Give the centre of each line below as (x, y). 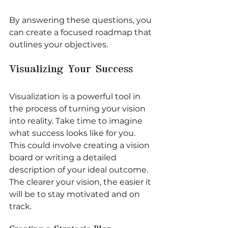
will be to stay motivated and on (76, 194)
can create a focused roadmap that (81, 32)
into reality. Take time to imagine (77, 121)
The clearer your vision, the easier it (81, 182)
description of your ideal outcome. (80, 169)
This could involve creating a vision (80, 145)
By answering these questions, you (81, 20)
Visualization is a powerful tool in (76, 96)
